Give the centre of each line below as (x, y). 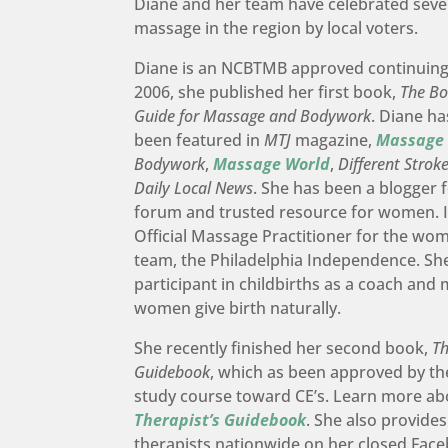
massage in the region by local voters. (276, 27)
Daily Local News (194, 187)
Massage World (272, 163)
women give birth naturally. (238, 307)
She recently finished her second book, (283, 347)
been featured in (199, 139)
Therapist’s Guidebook (220, 419)
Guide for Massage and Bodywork (253, 115)
